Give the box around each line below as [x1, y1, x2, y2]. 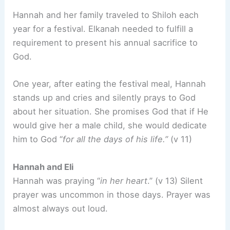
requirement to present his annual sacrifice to [13, 37, 198, 48]
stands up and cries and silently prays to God [13, 92, 196, 103]
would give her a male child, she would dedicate [13, 120, 207, 131]
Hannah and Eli [13, 161, 74, 172]
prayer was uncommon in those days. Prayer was [13, 189, 211, 200]
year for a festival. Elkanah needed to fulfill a [13, 24, 194, 34]
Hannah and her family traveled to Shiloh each [13, 10, 199, 21]
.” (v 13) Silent [147, 175, 203, 186]
